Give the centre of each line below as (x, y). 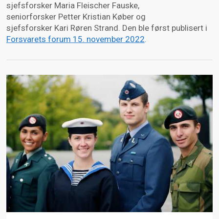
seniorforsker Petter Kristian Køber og (76, 17)
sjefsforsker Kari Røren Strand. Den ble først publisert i (107, 28)
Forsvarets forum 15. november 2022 (75, 39)
